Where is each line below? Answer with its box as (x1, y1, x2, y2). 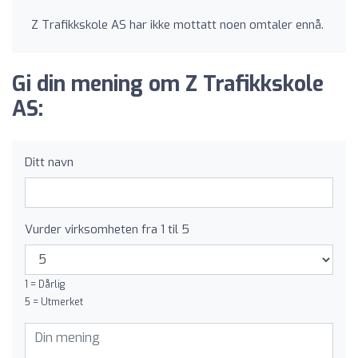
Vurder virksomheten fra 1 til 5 (25, 221, 189, 237)
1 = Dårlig (25, 277, 65, 291)
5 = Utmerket (25, 295, 83, 308)
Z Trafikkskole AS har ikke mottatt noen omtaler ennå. (31, 16, 324, 33)
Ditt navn (25, 153, 74, 170)
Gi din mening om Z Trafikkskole (12, 70, 324, 98)
